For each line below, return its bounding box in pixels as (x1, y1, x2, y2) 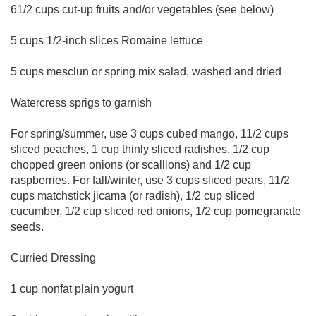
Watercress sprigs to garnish (11, 97, 152, 109)
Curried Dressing (11, 252, 96, 264)
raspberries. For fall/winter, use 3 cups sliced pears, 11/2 (11, 174, 290, 186)
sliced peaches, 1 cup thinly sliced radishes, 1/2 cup (11, 143, 269, 155)
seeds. (11, 221, 44, 233)
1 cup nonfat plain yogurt (11, 283, 133, 295)
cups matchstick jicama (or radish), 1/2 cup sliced (11, 190, 255, 202)
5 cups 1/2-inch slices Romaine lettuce (11, 35, 203, 47)
